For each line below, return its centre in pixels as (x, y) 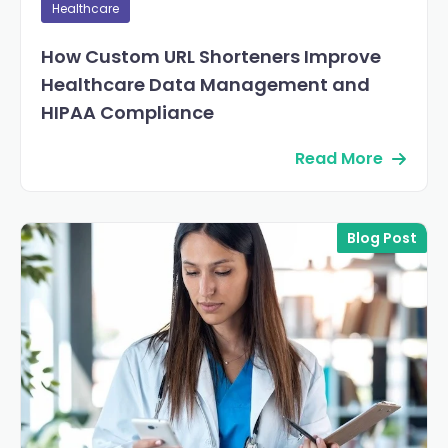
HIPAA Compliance (127, 113)
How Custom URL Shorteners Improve (211, 57)
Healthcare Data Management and (205, 85)
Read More (339, 159)
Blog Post (382, 238)
